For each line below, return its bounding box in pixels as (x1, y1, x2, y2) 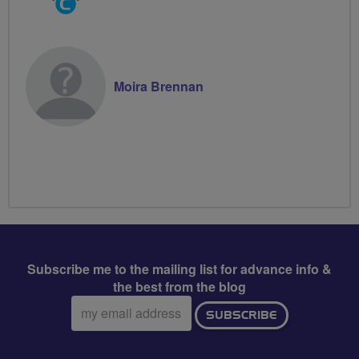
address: (70, 312, 119, 330)
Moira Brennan (114, 76, 204, 95)
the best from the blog (113, 276, 246, 296)
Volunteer (53, 25, 107, 44)
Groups (53, 7, 95, 26)
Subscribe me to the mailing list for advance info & (27, 259, 332, 278)
